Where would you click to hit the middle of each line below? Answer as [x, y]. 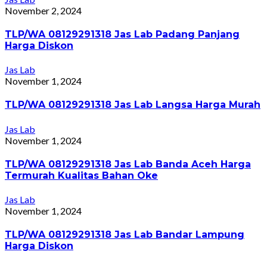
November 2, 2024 [43, 10]
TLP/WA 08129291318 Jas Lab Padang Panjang [122, 34]
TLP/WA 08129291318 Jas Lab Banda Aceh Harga [128, 164]
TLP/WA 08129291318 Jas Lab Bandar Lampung [125, 235]
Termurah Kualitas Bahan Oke [81, 175]
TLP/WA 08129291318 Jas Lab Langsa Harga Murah [133, 105]
